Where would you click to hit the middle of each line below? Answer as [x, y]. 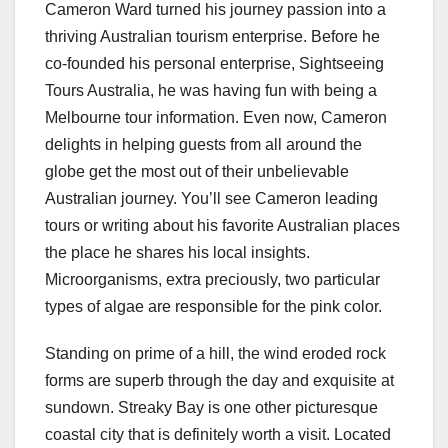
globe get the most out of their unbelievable [197, 172]
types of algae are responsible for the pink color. [213, 307]
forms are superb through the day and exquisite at [219, 381]
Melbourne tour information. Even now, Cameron [216, 118]
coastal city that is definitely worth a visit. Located [218, 435]
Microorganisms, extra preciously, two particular [212, 280]
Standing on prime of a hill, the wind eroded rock [215, 354]
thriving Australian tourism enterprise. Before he [212, 37]
